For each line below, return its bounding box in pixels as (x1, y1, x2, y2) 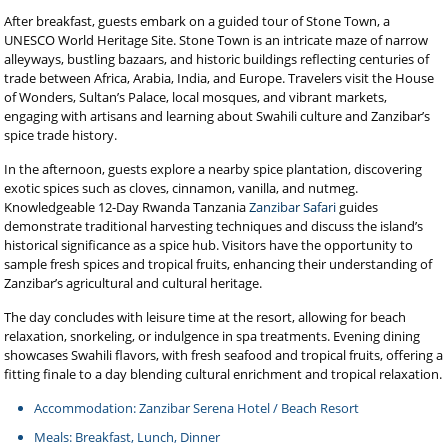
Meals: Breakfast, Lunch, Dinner (34, 428, 221, 446)
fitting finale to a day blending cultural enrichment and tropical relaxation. (4, 365, 443, 383)
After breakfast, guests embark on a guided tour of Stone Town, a (4, 12, 391, 30)
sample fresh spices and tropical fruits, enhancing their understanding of (4, 255, 433, 273)
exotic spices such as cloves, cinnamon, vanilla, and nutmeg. (4, 179, 359, 197)
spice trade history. (4, 126, 118, 144)
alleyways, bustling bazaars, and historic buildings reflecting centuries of (4, 50, 430, 68)
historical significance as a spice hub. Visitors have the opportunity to (4, 236, 414, 254)
